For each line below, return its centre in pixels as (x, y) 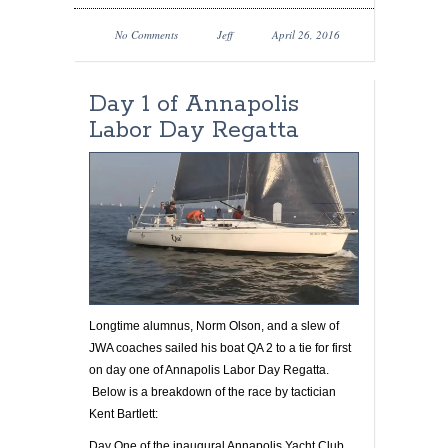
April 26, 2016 (306, 34)
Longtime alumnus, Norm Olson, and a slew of (214, 325)
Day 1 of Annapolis (194, 104)
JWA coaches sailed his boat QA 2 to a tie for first (220, 347)
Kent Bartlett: (123, 413)
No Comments (146, 34)
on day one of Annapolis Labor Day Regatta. (209, 369)
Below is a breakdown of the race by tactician (212, 391)
